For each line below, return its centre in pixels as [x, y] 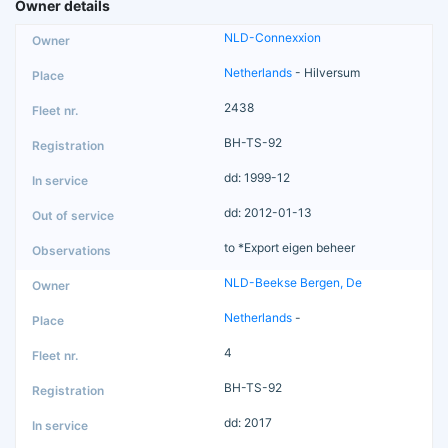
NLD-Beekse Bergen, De [293, 282]
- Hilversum [326, 72]
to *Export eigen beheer [289, 247]
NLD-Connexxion [272, 37]
